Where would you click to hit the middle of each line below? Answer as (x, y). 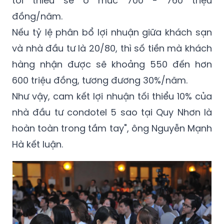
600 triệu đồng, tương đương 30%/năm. (101, 80)
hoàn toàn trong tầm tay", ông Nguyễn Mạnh (112, 128)
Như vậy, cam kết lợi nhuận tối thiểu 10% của (112, 96)
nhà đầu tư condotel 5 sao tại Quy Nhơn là (112, 112)
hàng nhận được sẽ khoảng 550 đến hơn (112, 64)
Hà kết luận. (39, 144)
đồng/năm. (37, 16)
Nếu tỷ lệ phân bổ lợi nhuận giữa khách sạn (112, 32)
